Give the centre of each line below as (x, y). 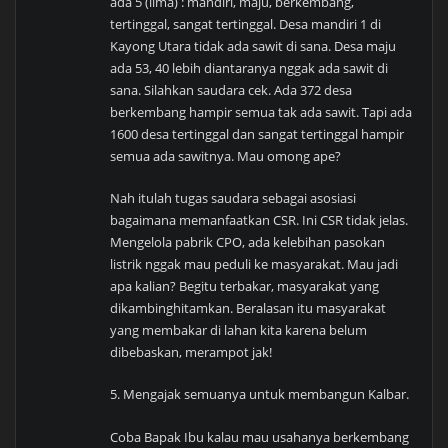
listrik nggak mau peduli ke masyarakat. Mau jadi (254, 264)
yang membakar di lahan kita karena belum (239, 330)
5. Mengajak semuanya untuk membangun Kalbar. (260, 394)
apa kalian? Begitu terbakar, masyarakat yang (245, 286)
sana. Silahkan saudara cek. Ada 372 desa (231, 89)
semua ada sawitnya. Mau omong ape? (226, 155)
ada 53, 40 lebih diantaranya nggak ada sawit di (249, 67)
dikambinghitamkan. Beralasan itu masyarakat (248, 308)
